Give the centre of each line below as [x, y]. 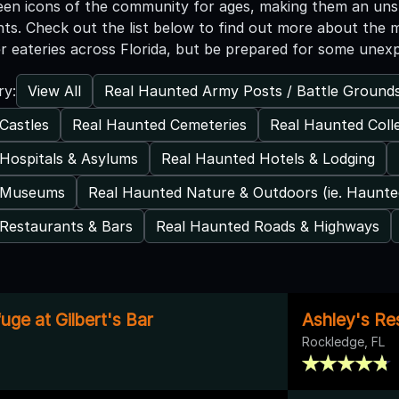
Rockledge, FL [343, 341]
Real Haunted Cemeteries [159, 124]
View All [54, 90]
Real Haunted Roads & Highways [268, 226]
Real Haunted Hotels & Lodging [268, 158]
